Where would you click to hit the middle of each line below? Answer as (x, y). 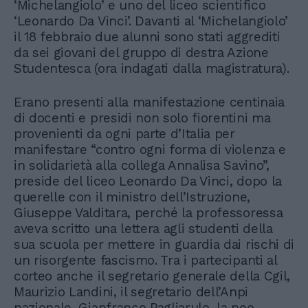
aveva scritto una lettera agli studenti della (143, 229)
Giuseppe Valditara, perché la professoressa (148, 213)
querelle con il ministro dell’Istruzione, (132, 197)
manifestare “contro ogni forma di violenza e (150, 150)
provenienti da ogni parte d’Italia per (124, 134)
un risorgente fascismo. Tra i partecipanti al (145, 260)
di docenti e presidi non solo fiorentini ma (142, 118)
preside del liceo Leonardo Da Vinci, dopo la (148, 181)
